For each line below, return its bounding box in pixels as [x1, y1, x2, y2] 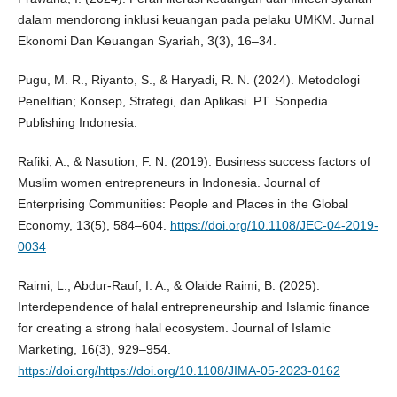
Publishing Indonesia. [17, 115, 137, 130]
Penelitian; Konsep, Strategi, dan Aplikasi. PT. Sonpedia [17, 94, 328, 109]
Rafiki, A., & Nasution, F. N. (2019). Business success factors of [17, 154, 370, 169]
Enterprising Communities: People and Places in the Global [17, 197, 348, 212]
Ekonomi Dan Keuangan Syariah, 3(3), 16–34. [17, 34, 276, 49]
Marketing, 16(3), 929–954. [17, 342, 171, 357]
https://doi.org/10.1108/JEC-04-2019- [169, 218, 378, 233]
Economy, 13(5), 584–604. [17, 218, 170, 233]
